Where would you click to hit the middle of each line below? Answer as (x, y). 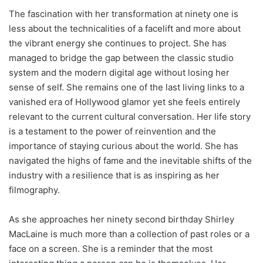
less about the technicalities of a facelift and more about (125, 28)
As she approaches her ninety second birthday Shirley (122, 219)
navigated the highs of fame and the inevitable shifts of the (130, 160)
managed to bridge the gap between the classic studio (121, 58)
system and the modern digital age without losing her (119, 72)
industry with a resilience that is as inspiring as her (114, 175)
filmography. (34, 190)
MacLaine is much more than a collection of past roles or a (129, 234)
